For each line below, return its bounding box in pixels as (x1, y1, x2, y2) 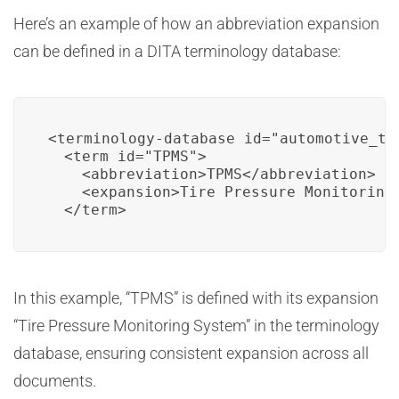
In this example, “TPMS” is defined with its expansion (13, 289, 379, 307)
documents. (13, 371, 96, 390)
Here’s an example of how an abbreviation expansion (13, 14, 379, 33)
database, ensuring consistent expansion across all (13, 344, 369, 362)
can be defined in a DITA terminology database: (13, 42, 341, 61)
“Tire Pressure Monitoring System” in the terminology (13, 316, 379, 335)
